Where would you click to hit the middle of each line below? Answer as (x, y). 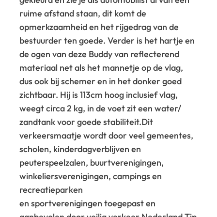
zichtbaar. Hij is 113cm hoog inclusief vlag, (99, 94)
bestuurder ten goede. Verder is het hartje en (107, 40)
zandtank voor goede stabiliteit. (81, 122)
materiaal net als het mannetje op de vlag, (101, 67)
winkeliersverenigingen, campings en (91, 176)
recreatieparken (51, 189)
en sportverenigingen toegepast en (88, 203)
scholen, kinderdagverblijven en (80, 149)
